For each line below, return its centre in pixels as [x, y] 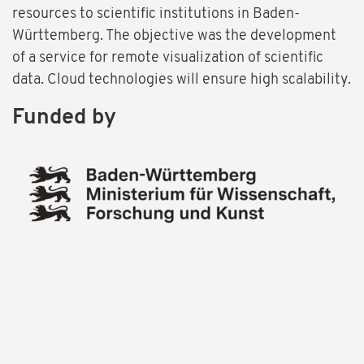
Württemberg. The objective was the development [174, 37]
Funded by [64, 119]
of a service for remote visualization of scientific [168, 58]
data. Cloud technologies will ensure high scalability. [182, 80]
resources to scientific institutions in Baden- [156, 15]
